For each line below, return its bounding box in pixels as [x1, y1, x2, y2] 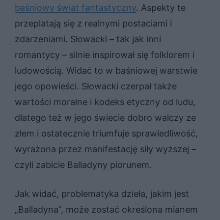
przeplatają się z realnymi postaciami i [15, 18, 172, 28]
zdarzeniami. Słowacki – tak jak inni [15, 33, 161, 44]
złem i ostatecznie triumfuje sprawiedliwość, [15, 128, 198, 138]
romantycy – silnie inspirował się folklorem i [15, 49, 194, 60]
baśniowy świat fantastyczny [15, 2, 136, 13]
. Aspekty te [136, 2, 186, 13]
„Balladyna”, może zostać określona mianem [15, 204, 198, 215]
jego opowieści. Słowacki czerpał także [15, 81, 177, 91]
